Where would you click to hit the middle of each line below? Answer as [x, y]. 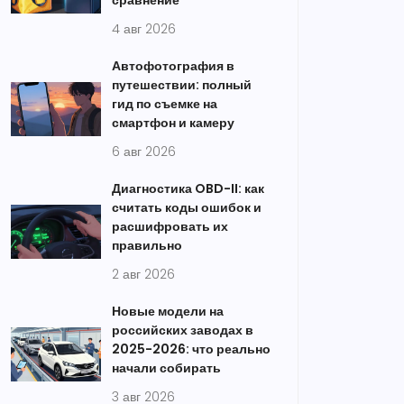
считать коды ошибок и [187, 207]
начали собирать [166, 368]
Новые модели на [168, 311]
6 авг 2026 [144, 151]
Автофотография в [173, 66]
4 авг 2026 [144, 29]
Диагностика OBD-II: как [188, 188]
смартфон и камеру [173, 123]
